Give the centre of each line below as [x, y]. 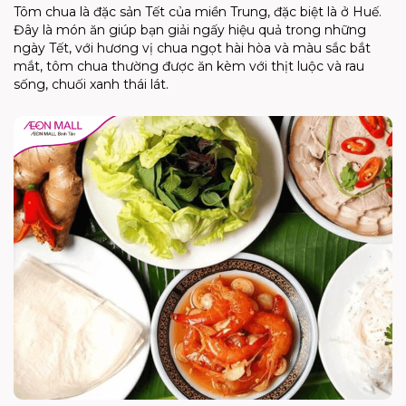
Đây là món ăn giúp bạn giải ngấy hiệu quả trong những [190, 29]
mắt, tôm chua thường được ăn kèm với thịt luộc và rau [189, 66]
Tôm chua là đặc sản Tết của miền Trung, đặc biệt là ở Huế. [198, 11]
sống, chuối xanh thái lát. [91, 84]
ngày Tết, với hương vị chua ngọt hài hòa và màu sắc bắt [192, 48]
